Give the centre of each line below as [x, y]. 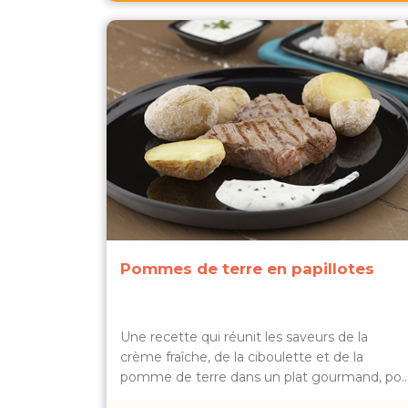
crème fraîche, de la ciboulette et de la [242, 357]
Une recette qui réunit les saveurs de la [244, 337]
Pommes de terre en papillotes [247, 269]
